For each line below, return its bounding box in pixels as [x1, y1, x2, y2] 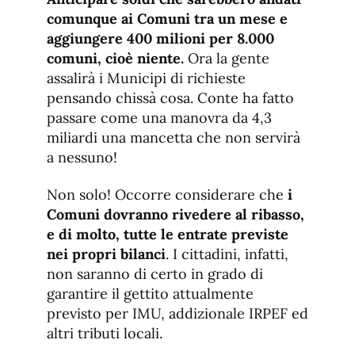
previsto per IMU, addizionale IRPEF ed [47, 304, 308, 323]
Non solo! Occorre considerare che [47, 185, 288, 204]
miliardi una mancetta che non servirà [47, 128, 300, 147]
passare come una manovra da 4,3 [47, 109, 272, 128]
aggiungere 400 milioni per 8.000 [47, 29, 274, 48]
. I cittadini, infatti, [166, 245, 288, 264]
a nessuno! [47, 148, 117, 167]
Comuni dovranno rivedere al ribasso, [47, 205, 304, 224]
